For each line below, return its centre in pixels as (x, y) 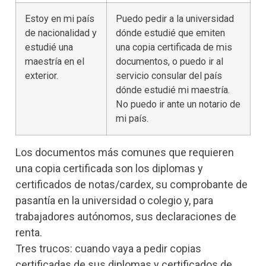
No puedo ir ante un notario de (178, 104)
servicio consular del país (169, 76)
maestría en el (55, 62)
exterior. (42, 76)
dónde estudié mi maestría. (173, 90)
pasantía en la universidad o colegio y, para (114, 201)
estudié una (49, 47)
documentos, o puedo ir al (170, 62)
